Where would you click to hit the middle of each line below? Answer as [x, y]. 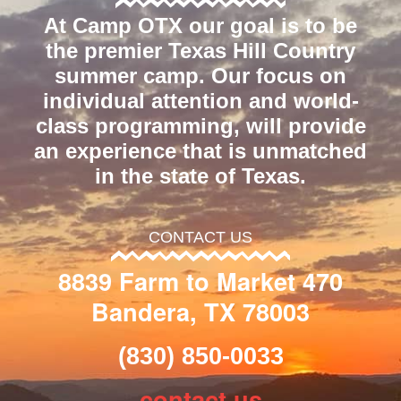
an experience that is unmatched [200, 151]
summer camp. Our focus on [200, 76]
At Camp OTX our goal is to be [200, 26]
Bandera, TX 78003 [200, 311]
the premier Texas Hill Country [200, 51]
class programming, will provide [200, 126]
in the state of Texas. [200, 176]
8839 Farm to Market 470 [200, 280]
